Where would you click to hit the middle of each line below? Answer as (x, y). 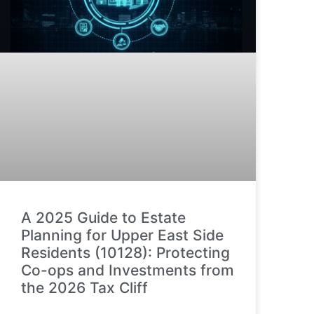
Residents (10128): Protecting (125, 252)
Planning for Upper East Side (122, 235)
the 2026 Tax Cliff (84, 287)
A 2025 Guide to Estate (103, 217)
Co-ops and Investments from (128, 270)
